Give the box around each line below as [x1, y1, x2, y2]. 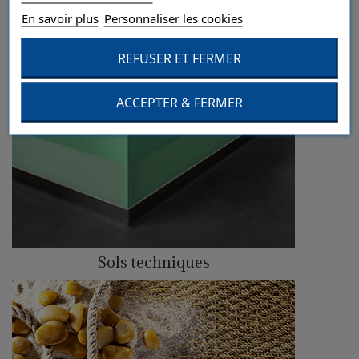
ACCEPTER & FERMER [116, 93, 243, 111]
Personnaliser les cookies [103, 10, 243, 26]
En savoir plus [21, 10, 99, 26]
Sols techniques [97, 252, 210, 272]
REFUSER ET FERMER [118, 49, 241, 67]
